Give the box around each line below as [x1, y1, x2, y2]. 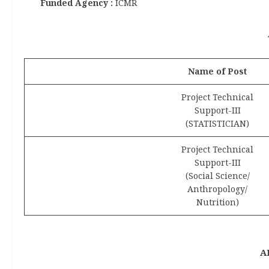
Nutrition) [196, 196, 239, 208]
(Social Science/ [185, 169, 250, 181]
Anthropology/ [187, 183, 247, 195]
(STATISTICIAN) [186, 117, 249, 129]
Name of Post [188, 65, 247, 77]
